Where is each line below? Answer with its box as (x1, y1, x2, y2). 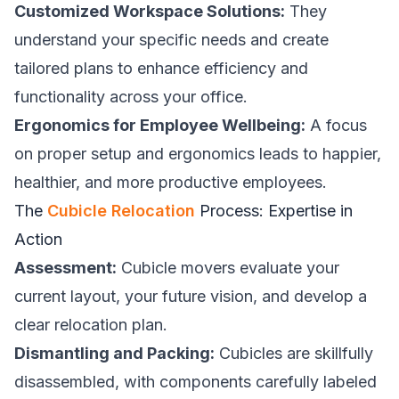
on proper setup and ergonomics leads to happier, (14, 144, 381, 163)
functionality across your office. (14, 87, 248, 106)
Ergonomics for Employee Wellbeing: (14, 116, 305, 134)
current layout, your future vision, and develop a (14, 287, 367, 305)
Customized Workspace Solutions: (14, 2, 285, 20)
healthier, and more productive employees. (14, 173, 327, 191)
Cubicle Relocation (47, 201, 195, 220)
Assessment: (14, 258, 117, 277)
